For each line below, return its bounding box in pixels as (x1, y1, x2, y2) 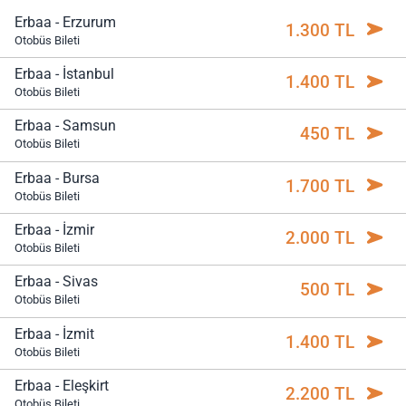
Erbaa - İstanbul (14, 64, 114, 82)
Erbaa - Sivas (14, 273, 98, 291)
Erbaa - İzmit (14, 324, 94, 343)
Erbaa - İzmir (14, 220, 94, 238)
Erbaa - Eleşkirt (14, 377, 109, 395)
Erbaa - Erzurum (14, 13, 116, 31)
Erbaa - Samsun (14, 117, 116, 135)
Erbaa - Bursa (14, 169, 100, 187)
